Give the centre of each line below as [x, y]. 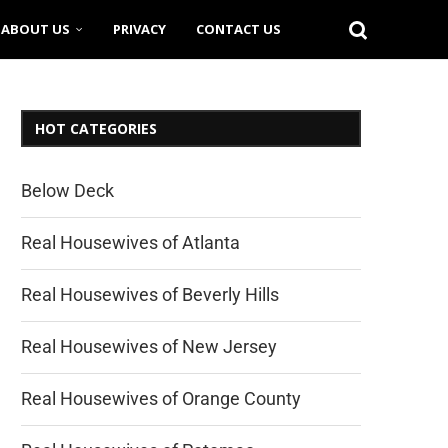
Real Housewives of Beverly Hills [150, 294]
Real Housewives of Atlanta [130, 242]
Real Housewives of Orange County [161, 398]
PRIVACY [139, 29]
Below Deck [67, 190]
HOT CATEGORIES [96, 128]
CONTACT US [238, 29]
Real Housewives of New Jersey [149, 346]
